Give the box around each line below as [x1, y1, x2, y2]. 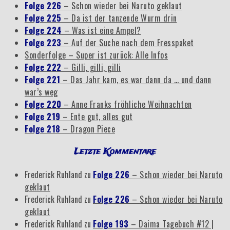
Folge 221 [25, 73, 63, 86]
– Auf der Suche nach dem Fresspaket [64, 36, 194, 49]
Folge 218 [25, 122, 63, 135]
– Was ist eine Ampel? [64, 24, 141, 36]
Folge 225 [25, 11, 64, 24]
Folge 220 [25, 98, 64, 110]
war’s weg [25, 85, 58, 98]
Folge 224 [25, 24, 64, 36]
